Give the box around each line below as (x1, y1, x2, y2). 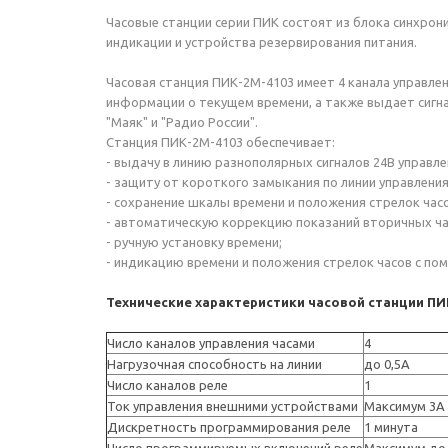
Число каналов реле (107, 378, 228, 392)
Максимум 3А (364, 399, 445, 413)
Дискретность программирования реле (107, 420, 351, 434)
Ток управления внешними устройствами (107, 399, 358, 413)
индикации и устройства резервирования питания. (106, 35, 417, 49)
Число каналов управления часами (107, 336, 315, 350)
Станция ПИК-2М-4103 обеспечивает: (106, 135, 335, 149)
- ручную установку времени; (106, 235, 282, 249)
